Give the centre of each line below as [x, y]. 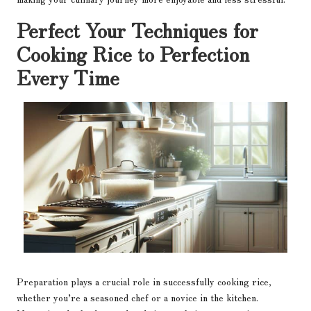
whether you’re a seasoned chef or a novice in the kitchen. [137, 297]
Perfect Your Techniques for [137, 29]
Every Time [68, 76]
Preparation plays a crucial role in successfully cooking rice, [144, 281]
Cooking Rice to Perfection [133, 53]
